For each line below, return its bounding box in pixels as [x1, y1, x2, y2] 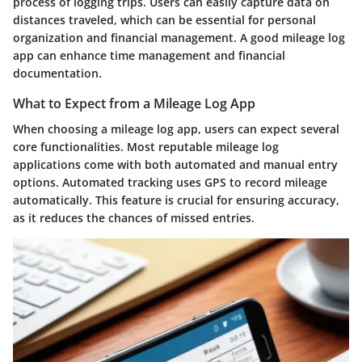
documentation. [13, 65, 102, 82]
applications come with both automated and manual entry [13, 157, 338, 173]
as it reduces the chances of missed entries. [13, 210, 255, 226]
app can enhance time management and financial [13, 48, 285, 64]
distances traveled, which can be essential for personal [13, 12, 316, 28]
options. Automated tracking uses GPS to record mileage [13, 175, 327, 191]
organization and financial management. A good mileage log [13, 30, 345, 46]
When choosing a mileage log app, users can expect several [13, 121, 339, 137]
